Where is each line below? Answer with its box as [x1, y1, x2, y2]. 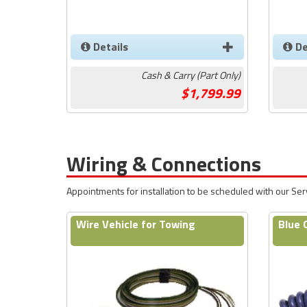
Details [90, 38, 128, 55]
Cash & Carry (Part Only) [141, 67, 241, 83]
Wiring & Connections [66, 147, 261, 180]
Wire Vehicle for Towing [76, 215, 195, 232]
